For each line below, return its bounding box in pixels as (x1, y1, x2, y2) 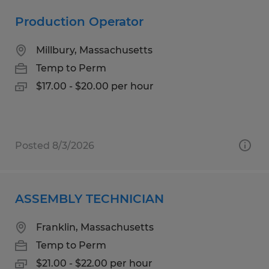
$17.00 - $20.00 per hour (36, 80, 154, 92)
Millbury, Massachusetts (36, 44, 153, 56)
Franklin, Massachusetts (36, 221, 154, 233)
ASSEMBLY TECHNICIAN (15, 191, 164, 206)
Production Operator (15, 14, 144, 29)
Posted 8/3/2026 (15, 139, 94, 151)
